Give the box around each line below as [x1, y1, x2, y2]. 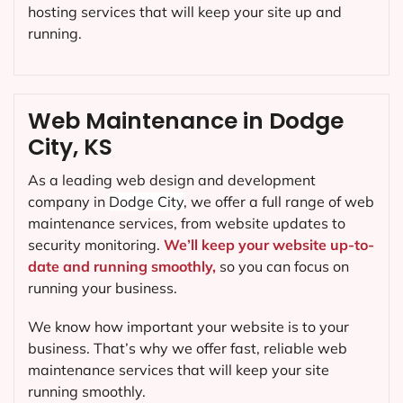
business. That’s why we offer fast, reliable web [28, 339, 347, 358]
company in [28, 192, 109, 210]
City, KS [28, 130, 112, 163]
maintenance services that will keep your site [28, 361, 329, 380]
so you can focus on [216, 256, 349, 275]
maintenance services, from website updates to [28, 213, 345, 232]
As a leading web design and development [28, 170, 316, 189]
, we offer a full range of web [184, 192, 374, 210]
